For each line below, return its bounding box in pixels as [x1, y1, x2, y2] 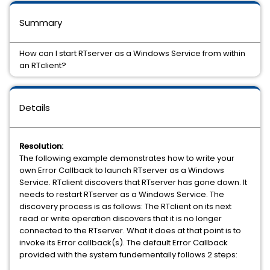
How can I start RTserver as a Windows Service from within [19, 48, 245, 59]
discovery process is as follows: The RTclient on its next [19, 201, 231, 212]
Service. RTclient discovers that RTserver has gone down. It [19, 177, 247, 188]
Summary [19, 16, 62, 29]
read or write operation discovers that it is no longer [19, 213, 222, 224]
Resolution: [19, 140, 63, 152]
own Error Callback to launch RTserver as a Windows [19, 165, 224, 176]
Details [19, 101, 50, 114]
